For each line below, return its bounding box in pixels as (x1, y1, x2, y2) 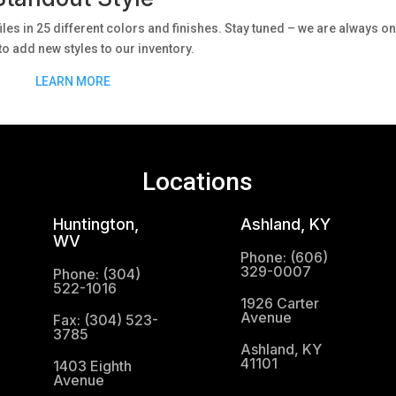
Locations (142, 167, 254, 197)
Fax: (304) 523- (52, 311, 158, 330)
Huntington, (52, 215, 139, 234)
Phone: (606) (240, 248, 329, 267)
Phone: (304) (52, 265, 141, 284)
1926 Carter (240, 294, 320, 313)
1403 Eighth (52, 357, 132, 376)
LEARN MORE (34, 73, 110, 88)
